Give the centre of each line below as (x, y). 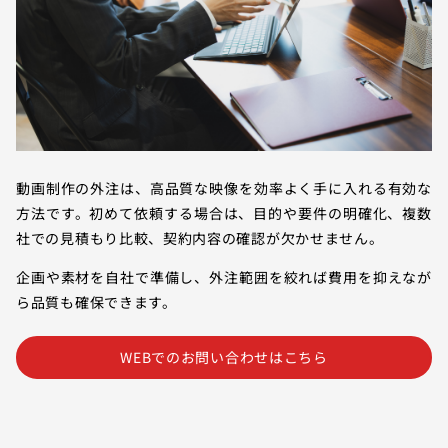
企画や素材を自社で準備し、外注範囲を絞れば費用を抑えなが (224, 277)
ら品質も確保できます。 (96, 302)
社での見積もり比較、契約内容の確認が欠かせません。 (200, 238)
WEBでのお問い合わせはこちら (224, 357)
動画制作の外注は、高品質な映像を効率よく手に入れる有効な (224, 188)
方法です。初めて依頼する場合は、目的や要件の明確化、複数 (224, 213)
